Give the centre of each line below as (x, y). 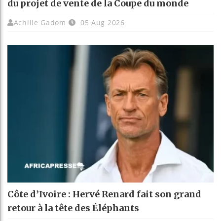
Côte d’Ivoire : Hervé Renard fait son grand (104, 194)
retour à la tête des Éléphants (73, 208)
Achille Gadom (40, 22)
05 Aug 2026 (101, 22)
